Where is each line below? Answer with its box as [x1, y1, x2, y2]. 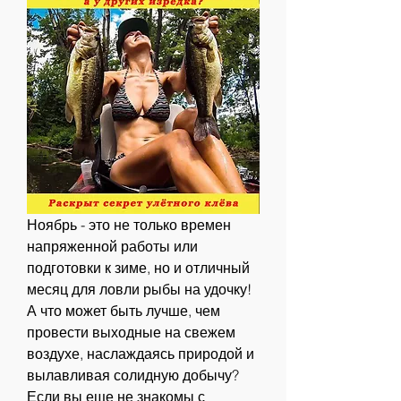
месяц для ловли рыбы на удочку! [27, 280, 252, 299]
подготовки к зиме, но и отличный [27, 259, 250, 277]
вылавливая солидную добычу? [27, 366, 239, 385]
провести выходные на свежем [27, 323, 235, 342]
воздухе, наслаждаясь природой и [27, 345, 254, 363]
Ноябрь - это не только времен [27, 216, 231, 235]
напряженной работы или [27, 237, 198, 256]
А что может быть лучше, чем [27, 302, 220, 320]
